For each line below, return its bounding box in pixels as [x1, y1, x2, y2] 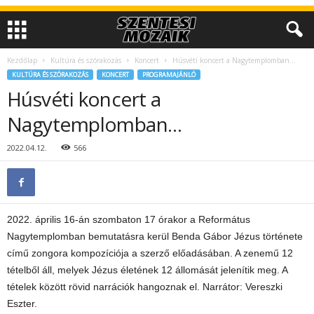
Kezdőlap [7, 55, 37, 65]
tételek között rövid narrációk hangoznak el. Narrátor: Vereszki [7, 281, 282, 292]
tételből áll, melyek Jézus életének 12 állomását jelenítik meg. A [7, 264, 287, 275]
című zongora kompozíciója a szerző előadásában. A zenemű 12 [7, 247, 293, 259]
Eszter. [7, 298, 37, 309]
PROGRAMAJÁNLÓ [142, 70, 196, 79]
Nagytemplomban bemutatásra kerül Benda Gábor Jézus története [7, 231, 303, 242]
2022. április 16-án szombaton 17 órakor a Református [7, 214, 250, 225]
